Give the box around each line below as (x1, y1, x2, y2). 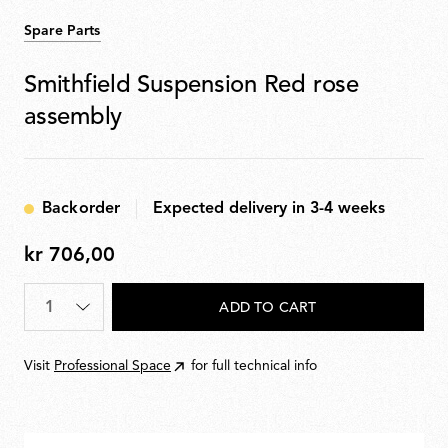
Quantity (23, 289, 86, 305)
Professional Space (54, 359, 171, 374)
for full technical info (191, 359, 317, 374)
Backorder (42, 201, 121, 217)
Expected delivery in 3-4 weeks (153, 201, 386, 217)
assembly (24, 106, 123, 130)
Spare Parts (24, 24, 101, 38)
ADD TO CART (219, 300, 317, 315)
